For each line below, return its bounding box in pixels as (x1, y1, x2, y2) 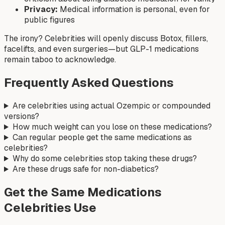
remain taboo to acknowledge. (4, 54, 116, 65)
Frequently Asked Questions (4, 75, 174, 91)
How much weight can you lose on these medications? (12, 122, 212, 133)
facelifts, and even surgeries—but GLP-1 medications (4, 44, 199, 55)
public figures (24, 15, 75, 26)
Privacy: (24, 4, 58, 15)
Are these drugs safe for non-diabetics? (12, 164, 159, 175)
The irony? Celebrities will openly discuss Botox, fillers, (4, 33, 208, 44)
